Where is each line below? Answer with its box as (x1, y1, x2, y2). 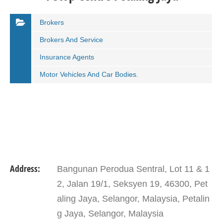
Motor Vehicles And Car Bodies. (40, 70, 138, 78)
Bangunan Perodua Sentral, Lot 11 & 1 (57, 164, 210, 174)
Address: (10, 163, 40, 175)
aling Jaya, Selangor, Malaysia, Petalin (57, 194, 210, 204)
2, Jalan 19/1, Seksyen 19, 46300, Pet (57, 179, 208, 189)
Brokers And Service (40, 36, 103, 44)
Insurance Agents (40, 53, 94, 61)
